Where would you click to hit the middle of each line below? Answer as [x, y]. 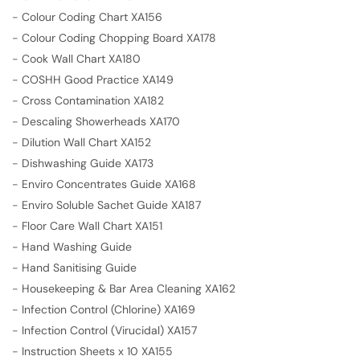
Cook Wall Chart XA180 [81, 58]
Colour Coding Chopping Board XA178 [119, 37]
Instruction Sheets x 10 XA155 [97, 351]
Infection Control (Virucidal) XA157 [109, 330]
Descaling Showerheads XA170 [101, 121]
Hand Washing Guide [77, 246]
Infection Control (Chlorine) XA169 [108, 309]
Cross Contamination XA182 [93, 100]
